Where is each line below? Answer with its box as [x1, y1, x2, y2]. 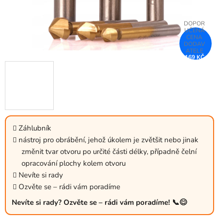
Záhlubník [19, 123, 51, 133]
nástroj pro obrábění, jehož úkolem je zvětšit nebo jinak [19, 135, 198, 145]
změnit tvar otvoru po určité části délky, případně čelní [22, 147, 197, 157]
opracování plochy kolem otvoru [22, 158, 126, 169]
